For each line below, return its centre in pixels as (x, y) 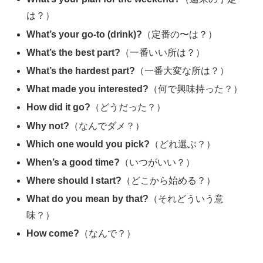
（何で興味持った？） (196, 89)
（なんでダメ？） (107, 126)
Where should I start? (74, 181)
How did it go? (59, 107)
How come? (53, 234)
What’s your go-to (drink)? (85, 34)
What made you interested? (88, 89)
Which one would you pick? (88, 144)
